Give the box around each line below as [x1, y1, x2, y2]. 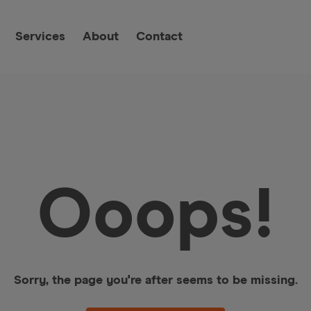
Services [15, 31, 65, 43]
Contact [136, 31, 183, 43]
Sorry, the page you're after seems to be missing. [13, 274, 298, 287]
